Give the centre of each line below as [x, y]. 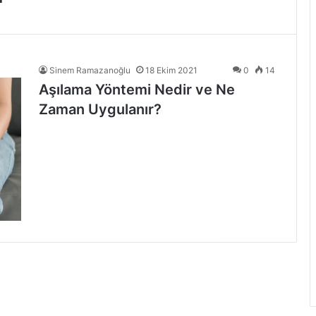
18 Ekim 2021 [171, 70]
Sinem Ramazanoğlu [90, 70]
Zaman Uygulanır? [100, 109]
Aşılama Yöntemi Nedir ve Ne [137, 90]
